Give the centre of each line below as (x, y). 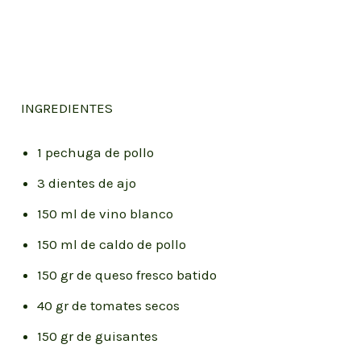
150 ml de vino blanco (106, 214)
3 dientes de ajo (87, 183)
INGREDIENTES (67, 108)
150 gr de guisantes (98, 336)
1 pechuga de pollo (96, 153)
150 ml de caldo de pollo (112, 245)
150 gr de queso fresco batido (127, 275)
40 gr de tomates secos (109, 306)
